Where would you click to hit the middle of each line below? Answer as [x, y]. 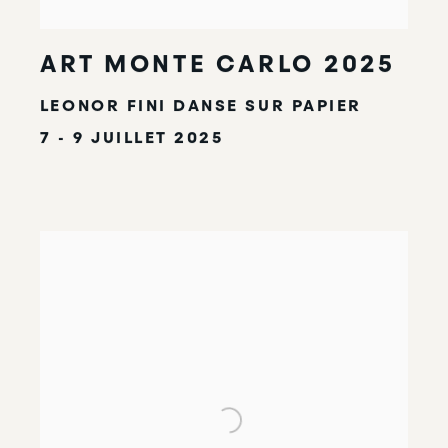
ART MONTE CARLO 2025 [217, 64]
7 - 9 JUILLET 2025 [131, 138]
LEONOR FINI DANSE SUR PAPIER [200, 106]
